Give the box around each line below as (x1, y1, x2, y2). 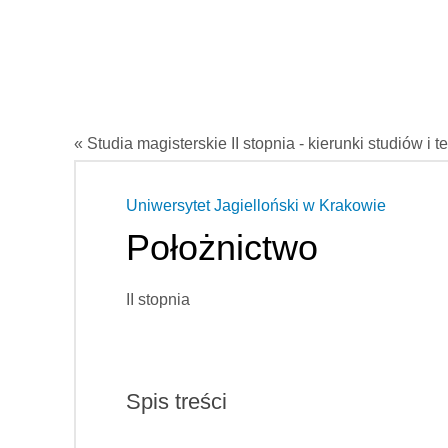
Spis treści (126, 388, 227, 414)
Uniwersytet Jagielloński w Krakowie (126, 196, 386, 214)
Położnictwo (126, 226, 318, 268)
